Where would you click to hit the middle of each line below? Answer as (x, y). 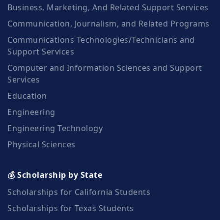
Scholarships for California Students (79, 192)
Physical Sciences (41, 144)
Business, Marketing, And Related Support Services (108, 7)
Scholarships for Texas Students (71, 208)
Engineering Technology (55, 128)
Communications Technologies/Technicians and (101, 40)
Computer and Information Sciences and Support (105, 68)
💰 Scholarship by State (55, 175)
